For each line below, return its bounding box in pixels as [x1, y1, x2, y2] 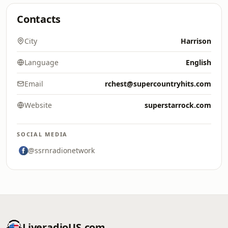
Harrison [181, 36, 211, 46]
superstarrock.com [145, 100, 211, 110]
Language [24, 58, 59, 67]
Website [24, 100, 52, 110]
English [186, 58, 211, 67]
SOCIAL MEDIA [17, 130, 68, 138]
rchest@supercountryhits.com [105, 79, 211, 89]
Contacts [17, 12, 61, 26]
